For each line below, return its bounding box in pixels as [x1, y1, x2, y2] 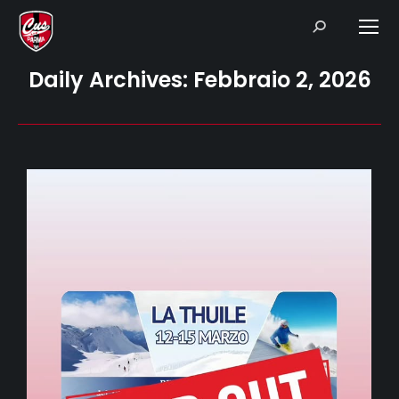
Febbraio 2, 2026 [192, 65, 371, 94]
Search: [311, 16, 353, 33]
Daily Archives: [28, 65, 193, 94]
